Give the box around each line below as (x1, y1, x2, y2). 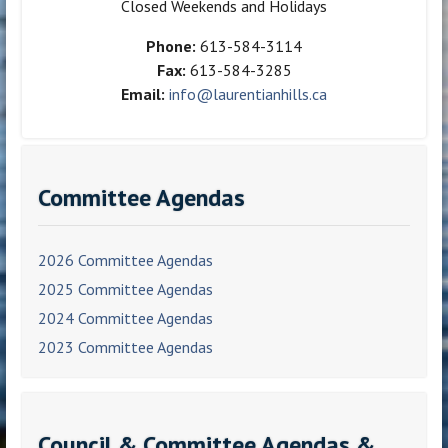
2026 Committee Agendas (38, 250, 214, 271)
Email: (121, 84, 165, 105)
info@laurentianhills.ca (169, 84, 327, 105)
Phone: (146, 36, 196, 57)
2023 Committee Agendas (38, 336, 214, 357)
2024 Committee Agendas (38, 308, 214, 329)
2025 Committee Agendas (38, 279, 214, 300)
